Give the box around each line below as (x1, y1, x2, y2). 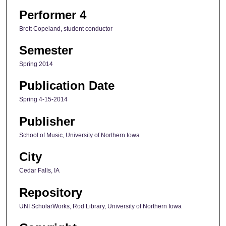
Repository (19, 185, 82, 199)
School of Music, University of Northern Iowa (19, 131, 140, 139)
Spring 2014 (19, 60, 53, 68)
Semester (19, 43, 73, 57)
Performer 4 (19, 8, 86, 22)
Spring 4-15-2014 (19, 96, 68, 103)
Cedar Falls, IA (19, 167, 60, 175)
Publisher (19, 114, 75, 128)
